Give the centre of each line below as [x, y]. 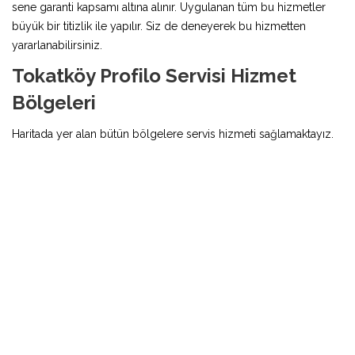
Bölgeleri [54, 102]
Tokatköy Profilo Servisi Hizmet [154, 75]
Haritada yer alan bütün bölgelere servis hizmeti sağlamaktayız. [173, 134]
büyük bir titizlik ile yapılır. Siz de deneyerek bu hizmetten [159, 26]
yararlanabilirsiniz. [57, 45]
